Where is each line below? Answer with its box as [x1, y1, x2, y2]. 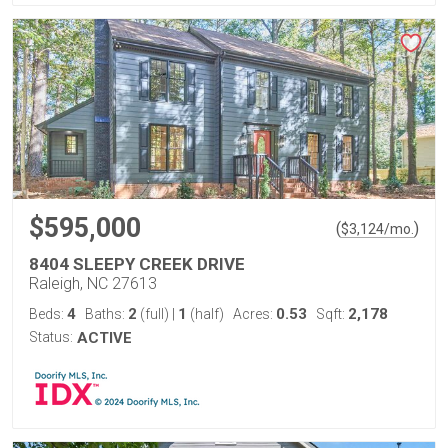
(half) [187, 306, 224, 322]
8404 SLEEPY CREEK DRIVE [29, 254, 245, 274]
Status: [29, 329, 73, 345]
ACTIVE [77, 329, 132, 347]
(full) [137, 306, 172, 322]
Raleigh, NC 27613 [29, 274, 157, 293]
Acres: [233, 306, 276, 322]
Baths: [85, 306, 128, 322]
